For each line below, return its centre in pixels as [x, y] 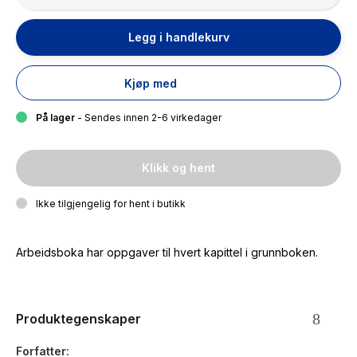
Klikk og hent [178, 168]
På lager [55, 118]
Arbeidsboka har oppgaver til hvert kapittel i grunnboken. [167, 252]
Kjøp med [151, 83]
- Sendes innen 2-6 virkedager [148, 118]
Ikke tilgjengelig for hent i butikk [111, 204]
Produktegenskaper [78, 319]
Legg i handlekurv [178, 37]
